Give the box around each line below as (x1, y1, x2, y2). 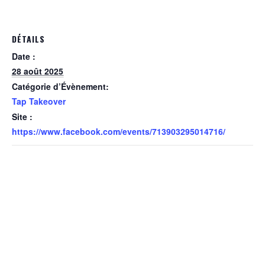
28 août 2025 (12, 65, 63, 77)
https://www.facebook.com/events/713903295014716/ (12, 125, 225, 137)
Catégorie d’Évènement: (12, 80, 109, 92)
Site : (12, 111, 33, 122)
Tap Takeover (12, 95, 66, 107)
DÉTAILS (12, 33, 45, 45)
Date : (12, 50, 35, 62)
